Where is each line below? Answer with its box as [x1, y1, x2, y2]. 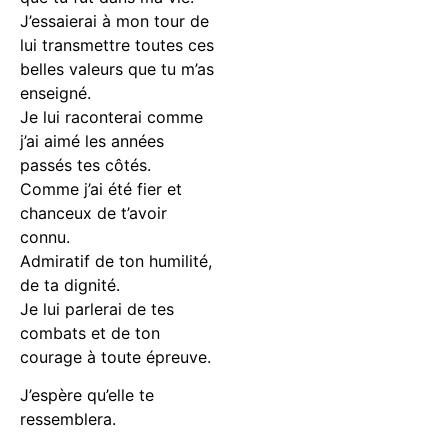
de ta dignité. [20, 274, 120, 295]
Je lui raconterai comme [20, 106, 203, 127]
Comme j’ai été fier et [20, 178, 182, 199]
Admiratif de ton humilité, [20, 250, 212, 271]
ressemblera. [20, 408, 116, 429]
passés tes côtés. [20, 154, 151, 175]
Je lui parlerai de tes [20, 298, 174, 319]
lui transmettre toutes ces [20, 34, 214, 55]
